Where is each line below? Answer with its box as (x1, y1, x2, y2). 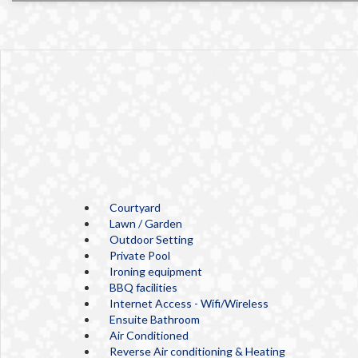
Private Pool (109, 249, 170, 262)
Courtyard (109, 201, 161, 214)
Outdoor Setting (109, 233, 193, 246)
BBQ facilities (109, 280, 177, 294)
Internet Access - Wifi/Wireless (109, 296, 268, 310)
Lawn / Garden (109, 217, 182, 230)
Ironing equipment (109, 265, 202, 278)
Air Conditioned (109, 328, 189, 342)
